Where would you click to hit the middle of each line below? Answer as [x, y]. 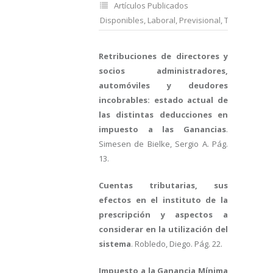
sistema [115, 244]
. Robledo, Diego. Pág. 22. [177, 244]
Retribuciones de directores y [163, 56]
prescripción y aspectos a [163, 214]
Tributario [242, 20]
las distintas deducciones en [163, 115]
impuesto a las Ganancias [162, 129]
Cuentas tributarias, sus [163, 185]
